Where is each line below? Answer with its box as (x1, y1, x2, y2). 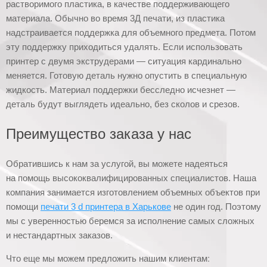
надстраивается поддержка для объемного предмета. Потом (6, 27, 256, 38)
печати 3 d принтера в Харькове (41, 201, 171, 212)
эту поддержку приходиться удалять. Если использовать (6, 42, 243, 52)
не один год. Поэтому (171, 201, 261, 212)
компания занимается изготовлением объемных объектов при (6, 187, 260, 198)
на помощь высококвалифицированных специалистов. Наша (6, 173, 256, 184)
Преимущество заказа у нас (6, 126, 191, 142)
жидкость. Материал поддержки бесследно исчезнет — (6, 85, 235, 95)
